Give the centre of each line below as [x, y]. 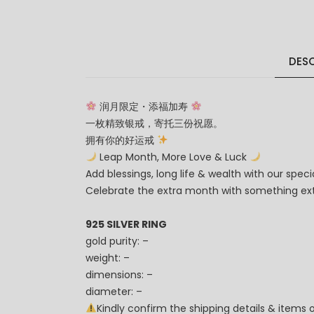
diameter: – [114, 291]
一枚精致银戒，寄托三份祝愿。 [154, 123]
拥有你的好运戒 [121, 140]
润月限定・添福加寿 [143, 106]
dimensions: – [119, 274]
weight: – [108, 258]
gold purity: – [117, 241]
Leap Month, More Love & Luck [173, 157]
